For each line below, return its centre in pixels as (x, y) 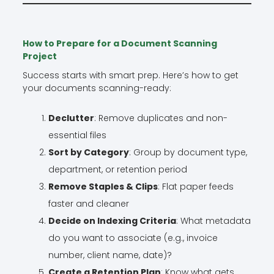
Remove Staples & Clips (103, 187)
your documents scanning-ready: (97, 88)
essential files (77, 135)
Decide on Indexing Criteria (112, 221)
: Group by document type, (188, 153)
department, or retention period (117, 170)
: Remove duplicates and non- (161, 118)
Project (39, 57)
